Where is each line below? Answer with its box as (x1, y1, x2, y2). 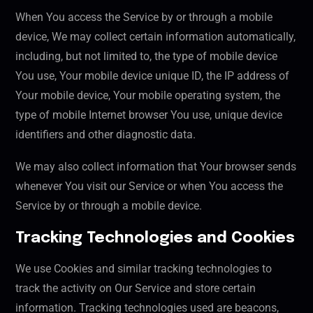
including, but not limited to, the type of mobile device (15, 50, 277, 64)
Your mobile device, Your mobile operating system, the (15, 89, 280, 103)
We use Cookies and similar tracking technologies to (15, 262, 272, 276)
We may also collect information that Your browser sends (15, 160, 296, 174)
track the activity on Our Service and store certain (15, 282, 256, 296)
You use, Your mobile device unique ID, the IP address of (15, 69, 289, 83)
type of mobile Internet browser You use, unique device (15, 108, 282, 122)
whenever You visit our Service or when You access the (15, 180, 283, 194)
